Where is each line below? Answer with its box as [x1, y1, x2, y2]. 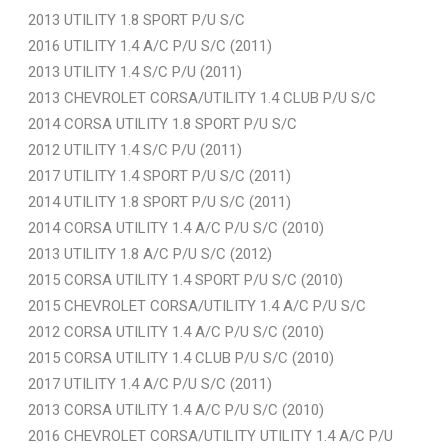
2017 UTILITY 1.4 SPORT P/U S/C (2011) [28, 166, 291, 185]
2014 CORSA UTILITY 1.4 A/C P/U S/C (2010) [28, 218, 324, 237]
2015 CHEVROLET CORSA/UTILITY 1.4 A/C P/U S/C [28, 296, 366, 315]
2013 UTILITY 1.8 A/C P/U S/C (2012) [28, 244, 272, 263]
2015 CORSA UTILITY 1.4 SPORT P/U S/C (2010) [28, 270, 343, 289]
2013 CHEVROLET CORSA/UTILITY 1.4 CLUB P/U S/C [28, 88, 376, 107]
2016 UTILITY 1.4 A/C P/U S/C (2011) [28, 36, 272, 55]
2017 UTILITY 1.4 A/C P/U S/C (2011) [28, 374, 272, 393]
